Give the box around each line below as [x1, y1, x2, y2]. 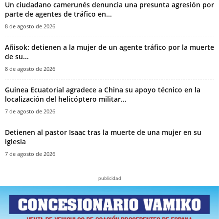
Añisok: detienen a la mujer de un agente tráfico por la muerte [5, 42, 214, 52]
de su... [5, 51, 29, 61]
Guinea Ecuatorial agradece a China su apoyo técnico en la [5, 85, 200, 94]
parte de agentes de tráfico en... [5, 9, 112, 19]
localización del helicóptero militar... [5, 94, 127, 104]
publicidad [98, 175, 121, 181]
